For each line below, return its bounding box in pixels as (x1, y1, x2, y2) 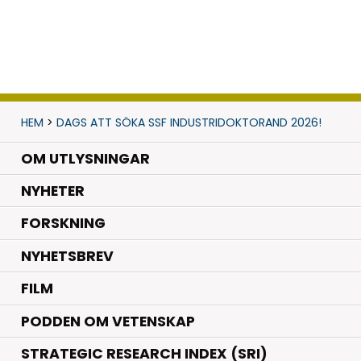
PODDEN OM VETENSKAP (20, 311, 195, 331)
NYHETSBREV (20, 246, 114, 266)
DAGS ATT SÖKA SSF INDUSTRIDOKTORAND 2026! (56, 114, 322, 131)
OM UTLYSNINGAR (20, 148, 150, 168)
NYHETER (20, 181, 85, 201)
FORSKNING (20, 214, 106, 234)
